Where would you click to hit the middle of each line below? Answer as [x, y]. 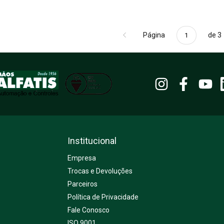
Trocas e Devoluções [100, 171]
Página [154, 35]
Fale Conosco [88, 210]
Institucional [92, 140]
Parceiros [82, 184]
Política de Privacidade [103, 197]
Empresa [81, 158]
